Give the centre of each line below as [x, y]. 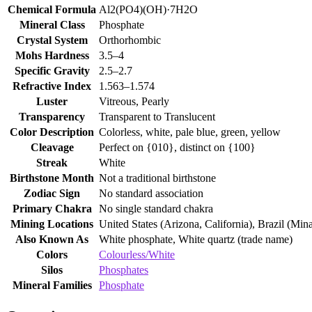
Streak [52, 163]
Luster [52, 102]
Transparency [52, 117]
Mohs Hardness [52, 56]
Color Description [52, 132]
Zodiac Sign [52, 194]
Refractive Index [52, 86]
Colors [52, 255]
